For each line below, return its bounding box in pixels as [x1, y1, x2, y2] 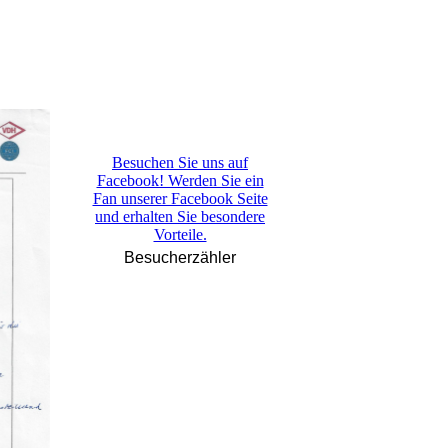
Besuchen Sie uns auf [112, 154, 248, 171]
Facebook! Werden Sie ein [96, 172, 264, 189]
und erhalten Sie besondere [95, 208, 265, 225]
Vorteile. [153, 226, 207, 243]
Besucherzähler [124, 249, 236, 266]
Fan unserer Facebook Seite [92, 190, 268, 207]
